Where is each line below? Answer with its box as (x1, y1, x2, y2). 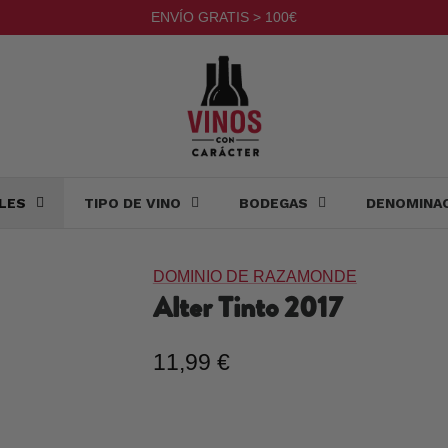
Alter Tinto (152, 286, 284, 328)
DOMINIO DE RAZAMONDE (152, 267, 357, 285)
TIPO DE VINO (84, 195, 181, 212)
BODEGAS (239, 195, 308, 212)
